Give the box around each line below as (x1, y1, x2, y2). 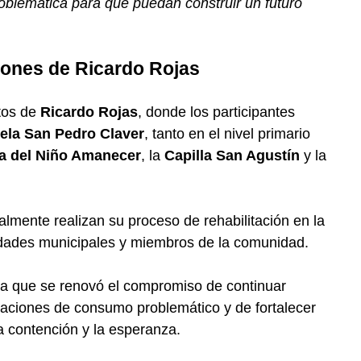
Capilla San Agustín (164, 147, 300, 164)
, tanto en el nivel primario (144, 126, 310, 142)
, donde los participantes (138, 104, 295, 120)
